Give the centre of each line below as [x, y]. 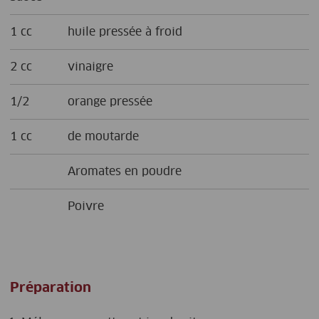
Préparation [51, 288]
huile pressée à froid [125, 32]
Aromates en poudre [125, 171]
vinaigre [91, 67]
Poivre [86, 206]
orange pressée [110, 101]
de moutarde [104, 136]
